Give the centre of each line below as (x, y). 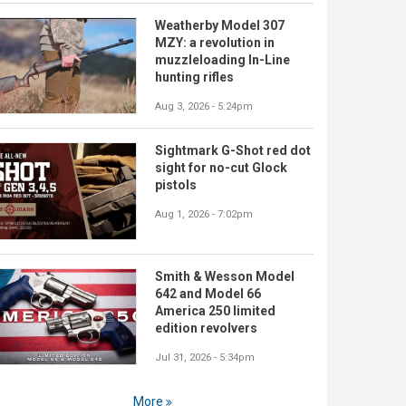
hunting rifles (194, 77)
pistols (176, 185)
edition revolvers (206, 328)
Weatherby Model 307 (220, 26)
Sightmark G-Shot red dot (233, 151)
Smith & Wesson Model (225, 276)
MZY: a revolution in (215, 43)
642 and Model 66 (208, 293)
